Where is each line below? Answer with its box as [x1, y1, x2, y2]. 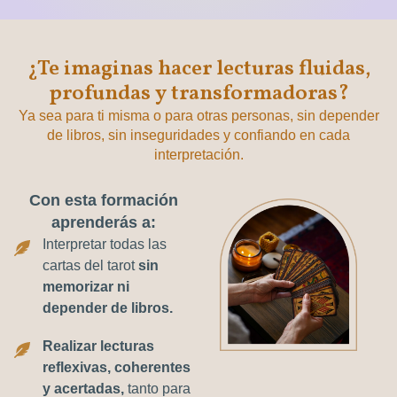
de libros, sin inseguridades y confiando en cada [47, 127, 350, 143]
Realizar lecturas [42, 338, 154, 354]
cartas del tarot [42, 257, 138, 273]
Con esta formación [29, 191, 179, 209]
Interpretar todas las [42, 236, 167, 252]
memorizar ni [42, 278, 129, 294]
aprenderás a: [51, 213, 157, 231]
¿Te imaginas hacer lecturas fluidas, [27, 53, 370, 84]
